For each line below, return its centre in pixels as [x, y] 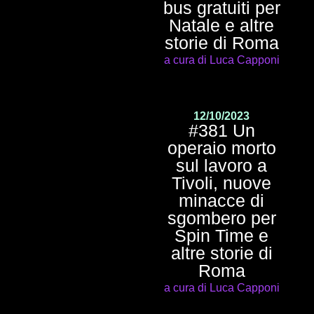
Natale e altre [221, 25]
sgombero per [221, 218]
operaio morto [221, 148]
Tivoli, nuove [221, 183]
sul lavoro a [221, 165]
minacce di [221, 200]
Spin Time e [221, 235]
